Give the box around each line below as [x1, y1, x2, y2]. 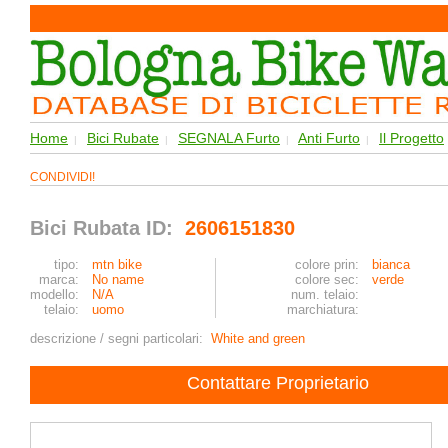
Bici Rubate [87, 130, 159, 146]
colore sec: [295, 272, 359, 287]
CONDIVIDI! [30, 170, 101, 184]
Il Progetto [379, 130, 444, 146]
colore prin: [295, 257, 359, 272]
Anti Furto [298, 130, 360, 146]
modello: [30, 287, 79, 302]
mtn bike [92, 257, 142, 272]
